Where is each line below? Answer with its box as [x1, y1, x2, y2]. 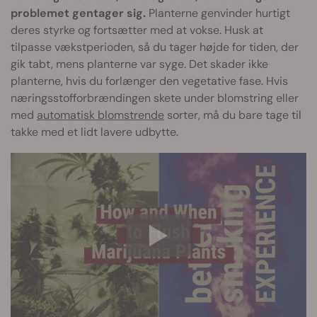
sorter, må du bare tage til [164, 107, 301, 122]
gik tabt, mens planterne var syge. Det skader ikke [11, 56, 268, 71]
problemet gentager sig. [11, 5, 146, 21]
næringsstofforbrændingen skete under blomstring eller [11, 90, 299, 105]
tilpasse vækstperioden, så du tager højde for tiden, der [11, 39, 299, 54]
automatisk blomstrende [37, 107, 164, 122]
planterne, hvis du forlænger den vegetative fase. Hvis [11, 73, 288, 88]
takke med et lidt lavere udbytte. [11, 124, 178, 139]
